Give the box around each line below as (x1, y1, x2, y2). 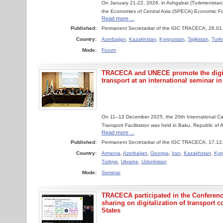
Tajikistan (188, 36, 209, 42)
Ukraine (121, 159, 138, 164)
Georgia (150, 150, 169, 156)
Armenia (102, 150, 120, 156)
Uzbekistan (141, 159, 167, 164)
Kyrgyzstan (159, 36, 185, 42)
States (102, 207, 120, 214)
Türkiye (102, 159, 118, 164)
